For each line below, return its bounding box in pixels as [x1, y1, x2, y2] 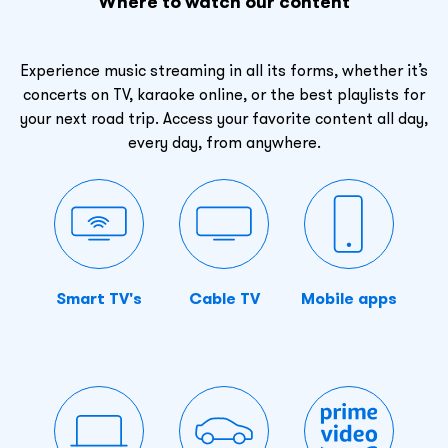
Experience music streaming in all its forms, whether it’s [20, 60, 428, 80]
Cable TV [188, 288, 260, 309]
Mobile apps [301, 288, 397, 309]
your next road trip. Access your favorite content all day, [20, 108, 428, 128]
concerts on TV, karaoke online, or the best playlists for [23, 84, 425, 104]
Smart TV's [56, 288, 142, 309]
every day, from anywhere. [127, 132, 321, 152]
